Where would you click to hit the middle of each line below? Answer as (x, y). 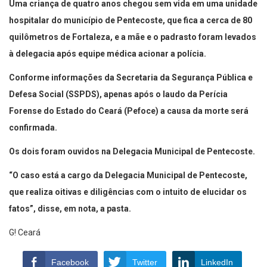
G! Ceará (25, 233)
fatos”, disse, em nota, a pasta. (70, 209)
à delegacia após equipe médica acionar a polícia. (108, 54)
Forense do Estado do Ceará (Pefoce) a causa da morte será (129, 111)
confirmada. (33, 128)
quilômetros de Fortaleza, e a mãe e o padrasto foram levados (133, 37)
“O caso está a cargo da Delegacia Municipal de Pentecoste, (128, 176)
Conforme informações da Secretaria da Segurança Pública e (131, 78)
